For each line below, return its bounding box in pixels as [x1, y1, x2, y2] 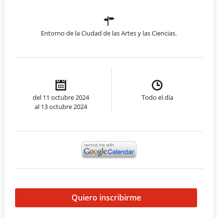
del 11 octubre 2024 [33, 93, 89, 102]
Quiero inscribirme [71, 192, 141, 203]
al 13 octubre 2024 [35, 102, 87, 111]
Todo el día [141, 93, 173, 102]
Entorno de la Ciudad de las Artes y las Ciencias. [41, 29, 177, 38]
